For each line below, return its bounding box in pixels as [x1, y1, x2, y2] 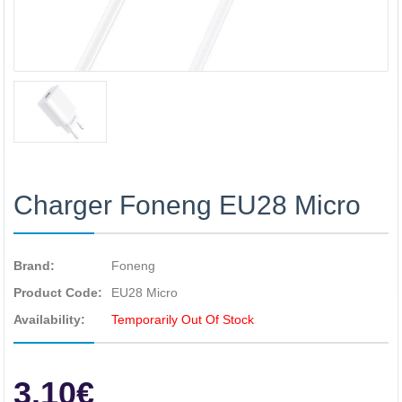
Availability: [13, 312, 85, 327]
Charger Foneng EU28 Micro [13, 190, 361, 220]
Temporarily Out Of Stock [111, 312, 254, 327]
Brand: [13, 258, 55, 273]
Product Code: [13, 285, 102, 300]
